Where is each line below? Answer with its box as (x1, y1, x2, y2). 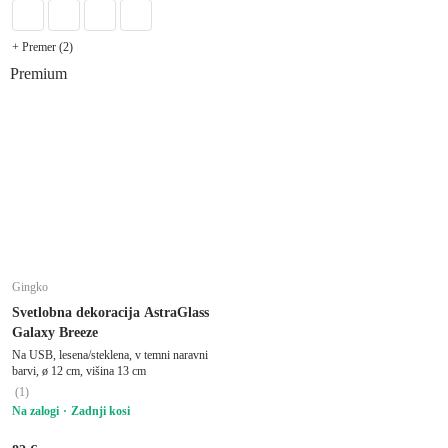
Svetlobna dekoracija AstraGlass (12, 304, 209, 320)
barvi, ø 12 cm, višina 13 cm (12, 363, 146, 378)
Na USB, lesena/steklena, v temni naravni (12, 347, 208, 362)
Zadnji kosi (71, 403, 130, 418)
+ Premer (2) (12, 39, 73, 54)
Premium (10, 64, 67, 82)
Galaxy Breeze (12, 324, 98, 340)
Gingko (12, 279, 48, 294)
